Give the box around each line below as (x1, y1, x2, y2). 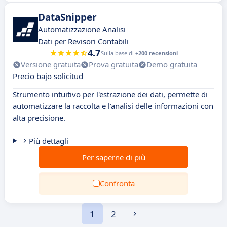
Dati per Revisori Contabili (38, 36, 129, 46)
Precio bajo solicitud (13, 71, 83, 81)
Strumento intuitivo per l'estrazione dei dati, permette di (13, 89, 208, 99)
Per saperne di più (82, 152, 145, 162)
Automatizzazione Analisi (38, 24, 126, 34)
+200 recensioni (135, 49, 178, 57)
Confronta (99, 178, 135, 188)
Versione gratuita (21, 59, 81, 69)
